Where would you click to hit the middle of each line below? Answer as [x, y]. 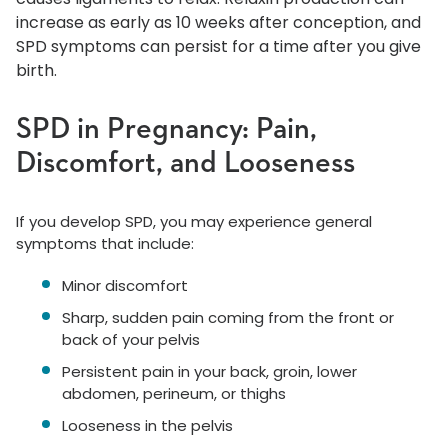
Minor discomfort [125, 286]
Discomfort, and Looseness [185, 164]
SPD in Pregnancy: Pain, [166, 130]
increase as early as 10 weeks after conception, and [218, 23]
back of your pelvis [131, 340]
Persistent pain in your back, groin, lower [209, 372]
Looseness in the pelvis [147, 426]
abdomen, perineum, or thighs [174, 394]
